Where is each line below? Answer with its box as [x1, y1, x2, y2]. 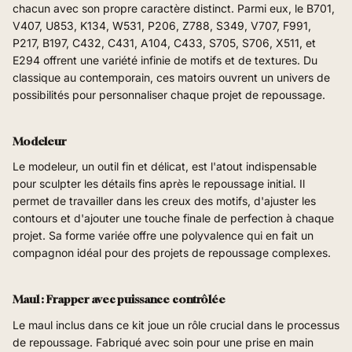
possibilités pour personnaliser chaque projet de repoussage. [13, 87, 325, 101]
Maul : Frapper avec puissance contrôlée [13, 292, 225, 306]
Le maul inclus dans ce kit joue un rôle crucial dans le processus [13, 317, 339, 332]
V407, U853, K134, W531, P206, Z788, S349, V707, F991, [13, 18, 311, 32]
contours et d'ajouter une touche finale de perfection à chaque [13, 211, 334, 225]
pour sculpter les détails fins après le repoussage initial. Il [13, 177, 305, 191]
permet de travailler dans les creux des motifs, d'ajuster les [13, 194, 316, 208]
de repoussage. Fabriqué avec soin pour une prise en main [13, 335, 313, 349]
